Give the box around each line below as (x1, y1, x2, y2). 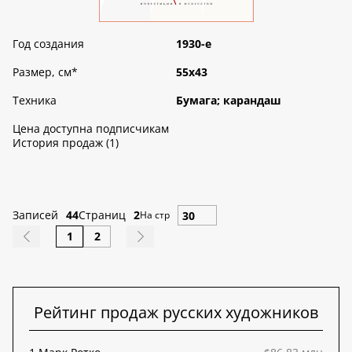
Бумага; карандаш (176, 93, 281, 108)
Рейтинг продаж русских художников (34, 302, 318, 324)
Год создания (13, 36, 84, 52)
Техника (13, 93, 57, 108)
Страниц (79, 207, 126, 223)
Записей (13, 207, 58, 223)
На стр (140, 208, 170, 222)
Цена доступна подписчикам (13, 121, 169, 137)
